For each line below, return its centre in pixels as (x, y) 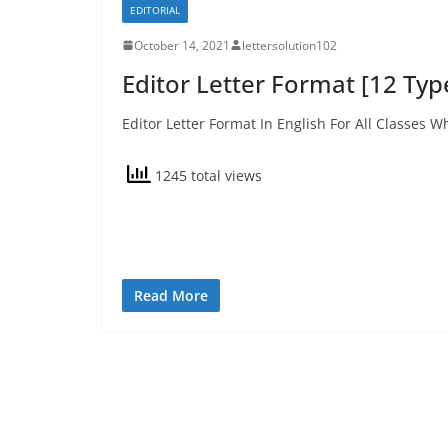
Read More (171, 295)
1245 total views (206, 176)
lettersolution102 (289, 45)
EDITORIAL (155, 9)
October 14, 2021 (182, 45)
